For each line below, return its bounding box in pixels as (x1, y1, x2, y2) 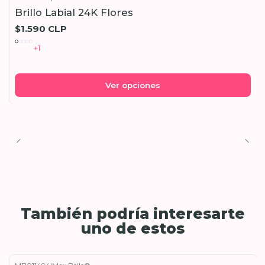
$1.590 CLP (14, 22, 67, 34)
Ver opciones (105, 80, 160, 90)
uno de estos (80, 219, 185, 237)
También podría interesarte (20, 205, 245, 222)
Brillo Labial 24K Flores (14, 7, 133, 18)
